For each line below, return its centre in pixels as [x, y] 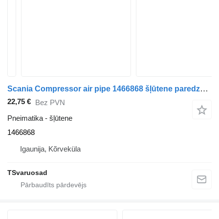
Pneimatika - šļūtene [40, 118]
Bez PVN [50, 102]
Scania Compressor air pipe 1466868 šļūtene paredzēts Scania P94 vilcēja [204, 89]
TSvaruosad [27, 173]
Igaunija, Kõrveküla [50, 149]
